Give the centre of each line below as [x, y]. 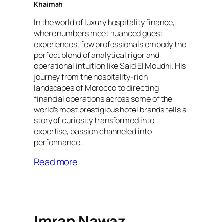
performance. [58, 142]
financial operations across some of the [103, 98]
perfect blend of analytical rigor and [97, 55]
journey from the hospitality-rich [91, 77]
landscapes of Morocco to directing [96, 87]
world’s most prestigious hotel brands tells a [110, 109]
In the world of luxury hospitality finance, [104, 22]
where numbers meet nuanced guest [98, 33]
